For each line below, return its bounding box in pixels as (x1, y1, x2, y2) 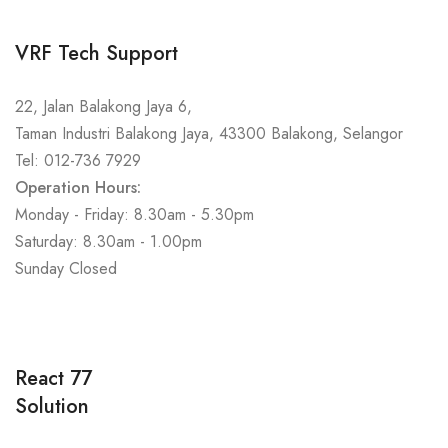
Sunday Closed (15, 257, 117, 280)
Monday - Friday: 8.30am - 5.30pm (15, 203, 254, 226)
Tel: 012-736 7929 (15, 149, 141, 172)
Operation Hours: (15, 176, 141, 199)
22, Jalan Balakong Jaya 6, (15, 95, 192, 118)
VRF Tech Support (15, 39, 178, 68)
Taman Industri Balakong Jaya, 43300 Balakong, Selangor (15, 122, 403, 145)
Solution (15, 392, 89, 421)
